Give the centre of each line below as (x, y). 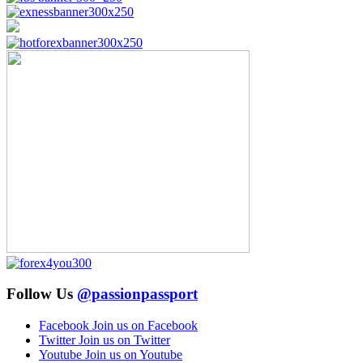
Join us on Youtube (134, 354)
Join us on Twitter (124, 340)
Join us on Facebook (145, 325)
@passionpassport (137, 294)
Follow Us (42, 294)
